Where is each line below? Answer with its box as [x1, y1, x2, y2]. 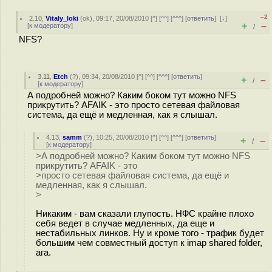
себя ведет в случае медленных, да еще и [36, 218, 214, 228]
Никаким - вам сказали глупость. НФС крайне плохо [36, 208, 254, 219]
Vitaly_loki [46, 15, 79, 22]
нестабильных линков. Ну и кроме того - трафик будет [36, 228, 264, 238]
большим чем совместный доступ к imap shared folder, [36, 237, 262, 248]
